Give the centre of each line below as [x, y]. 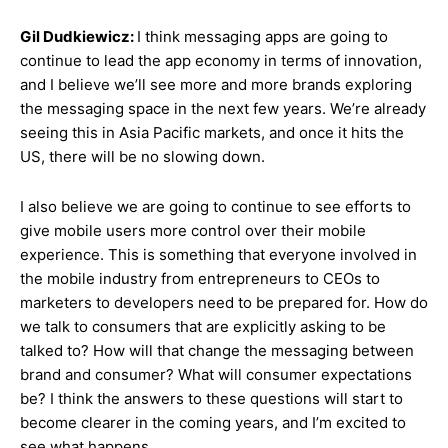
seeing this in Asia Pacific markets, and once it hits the [212, 132]
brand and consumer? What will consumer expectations [216, 374]
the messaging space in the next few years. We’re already [223, 108]
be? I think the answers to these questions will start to [211, 398]
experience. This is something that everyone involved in [218, 254]
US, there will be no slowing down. [142, 156]
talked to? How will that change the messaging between [217, 350]
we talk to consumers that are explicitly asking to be [203, 326]
